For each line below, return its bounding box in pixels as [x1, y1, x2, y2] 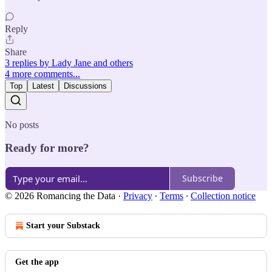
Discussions [64, 81, 107, 90]
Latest [32, 81, 54, 90]
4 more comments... [5, 68, 80, 79]
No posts [5, 119, 39, 130]
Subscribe [182, 172, 223, 185]
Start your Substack [26, 220, 100, 230]
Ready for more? [5, 141, 89, 155]
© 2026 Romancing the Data [5, 190, 115, 201]
